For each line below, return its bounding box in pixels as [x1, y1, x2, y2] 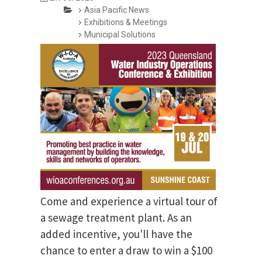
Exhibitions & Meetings [84, 18, 167, 27]
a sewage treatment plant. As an [40, 211, 192, 225]
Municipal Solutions [84, 30, 156, 40]
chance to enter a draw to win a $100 [40, 243, 212, 258]
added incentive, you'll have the [40, 227, 192, 242]
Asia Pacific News [84, 5, 149, 15]
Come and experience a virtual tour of [40, 194, 218, 209]
